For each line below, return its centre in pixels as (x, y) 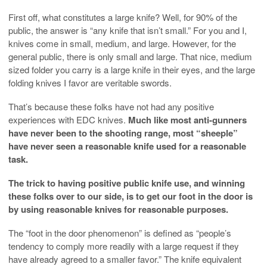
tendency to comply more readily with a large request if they (124, 246)
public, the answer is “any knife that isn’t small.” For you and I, (128, 30)
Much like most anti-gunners (187, 119)
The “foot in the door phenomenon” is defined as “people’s (120, 232)
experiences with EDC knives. (68, 119)
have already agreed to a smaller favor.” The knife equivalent (125, 259)
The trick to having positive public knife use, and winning (127, 183)
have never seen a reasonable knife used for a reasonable (127, 146)
